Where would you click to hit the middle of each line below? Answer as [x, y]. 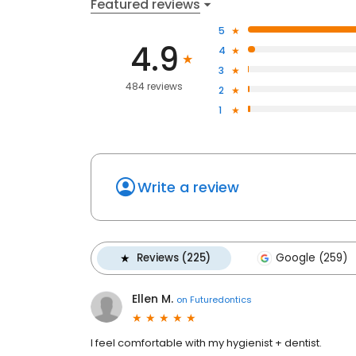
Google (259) [311, 258]
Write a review [188, 187]
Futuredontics [221, 299]
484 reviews [155, 86]
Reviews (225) [174, 258]
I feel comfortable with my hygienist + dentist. [206, 343]
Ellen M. [153, 299]
